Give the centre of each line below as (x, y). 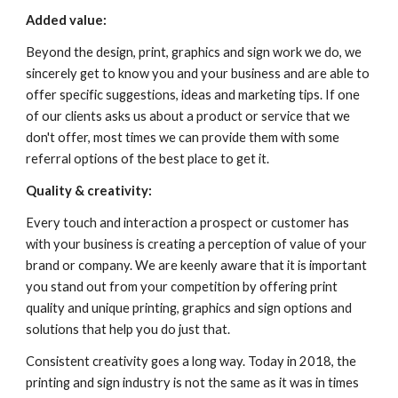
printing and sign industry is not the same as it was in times (193, 383)
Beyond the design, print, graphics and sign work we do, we (194, 52)
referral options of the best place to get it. (148, 159)
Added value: (68, 20)
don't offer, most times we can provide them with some (183, 138)
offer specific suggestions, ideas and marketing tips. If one (193, 95)
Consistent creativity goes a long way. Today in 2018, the (191, 362)
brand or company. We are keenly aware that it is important (197, 266)
